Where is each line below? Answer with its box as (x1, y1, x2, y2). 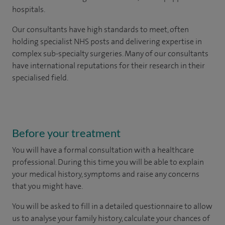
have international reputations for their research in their (12, 60, 205, 71)
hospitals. (12, 4, 45, 15)
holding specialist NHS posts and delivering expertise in (12, 36, 202, 47)
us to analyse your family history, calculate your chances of (12, 213, 210, 223)
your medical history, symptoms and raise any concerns (12, 169, 199, 179)
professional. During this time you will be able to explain (12, 157, 204, 167)
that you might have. (12, 181, 83, 191)
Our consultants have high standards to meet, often (12, 24, 189, 35)
